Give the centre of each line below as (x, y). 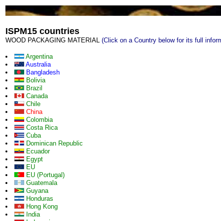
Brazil (33, 88)
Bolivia (35, 80)
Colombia (38, 120)
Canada (36, 96)
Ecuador (37, 151)
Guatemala (41, 183)
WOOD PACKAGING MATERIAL (54, 40)
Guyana (36, 191)
